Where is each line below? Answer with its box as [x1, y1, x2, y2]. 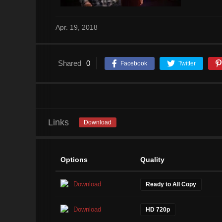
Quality [140, 155, 165, 164]
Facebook [120, 59, 147, 67]
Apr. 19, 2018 [55, 23, 98, 31]
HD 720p [146, 206, 170, 213]
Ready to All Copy [146, 180, 196, 188]
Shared [58, 58, 81, 67]
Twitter [178, 59, 196, 67]
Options [60, 155, 88, 164]
